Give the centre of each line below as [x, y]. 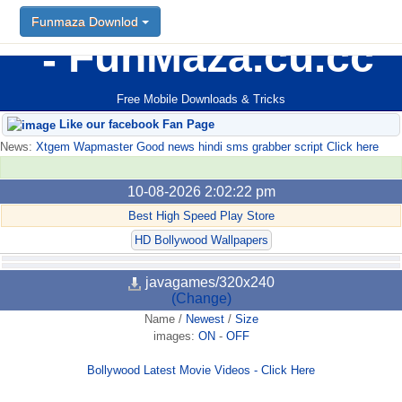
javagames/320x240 [208, 283]
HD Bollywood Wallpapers [201, 240]
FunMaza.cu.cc [215, 57]
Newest [205, 319]
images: [175, 336]
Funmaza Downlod [87, 22]
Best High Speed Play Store [201, 216]
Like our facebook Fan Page [135, 125]
